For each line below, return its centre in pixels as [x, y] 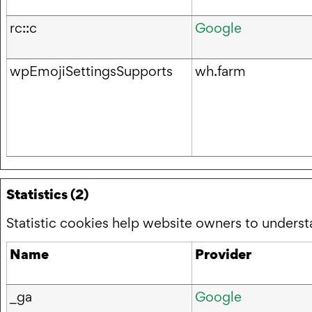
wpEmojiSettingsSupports [91, 71]
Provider [223, 255]
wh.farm [220, 71]
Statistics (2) [47, 194]
